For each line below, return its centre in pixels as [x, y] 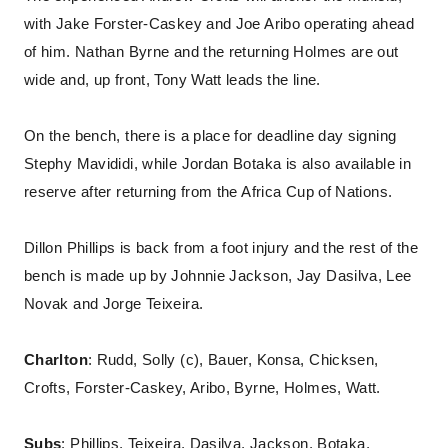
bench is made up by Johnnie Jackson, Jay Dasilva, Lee [218, 276]
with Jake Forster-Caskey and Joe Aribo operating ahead [219, 24]
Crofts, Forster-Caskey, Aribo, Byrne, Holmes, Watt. [202, 388]
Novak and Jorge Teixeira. [114, 304]
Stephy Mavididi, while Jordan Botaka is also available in [218, 164]
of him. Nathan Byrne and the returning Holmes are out [211, 52]
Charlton [56, 360]
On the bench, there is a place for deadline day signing [210, 136]
